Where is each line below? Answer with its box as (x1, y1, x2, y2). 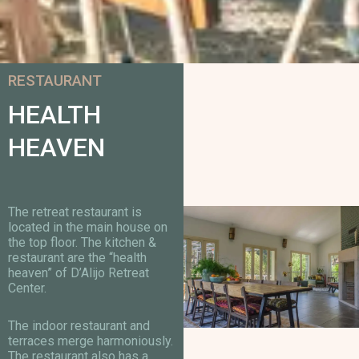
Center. (8, 280, 46, 296)
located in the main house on (8, 219, 167, 235)
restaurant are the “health (8, 249, 147, 265)
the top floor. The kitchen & (8, 234, 156, 250)
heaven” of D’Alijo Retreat (8, 264, 149, 280)
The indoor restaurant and (8, 317, 150, 333)
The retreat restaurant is (8, 204, 142, 220)
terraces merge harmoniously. (8, 333, 173, 349)
